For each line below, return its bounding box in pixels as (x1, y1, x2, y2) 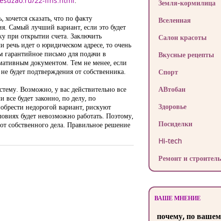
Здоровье (158, 102, 186, 111)
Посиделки (158, 119, 192, 128)
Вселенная (158, 15, 191, 25)
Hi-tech (158, 136, 182, 146)
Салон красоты (158, 33, 207, 42)
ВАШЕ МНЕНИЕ (154, 194, 201, 202)
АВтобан (158, 84, 185, 94)
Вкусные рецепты (158, 50, 214, 59)
